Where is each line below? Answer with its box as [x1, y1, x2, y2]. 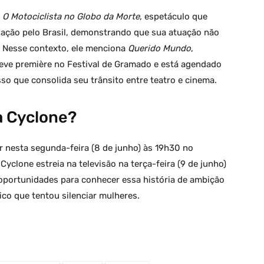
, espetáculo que [140, 11, 207, 22]
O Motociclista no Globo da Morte [2, 11, 140, 22]
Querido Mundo [128, 43, 191, 54]
